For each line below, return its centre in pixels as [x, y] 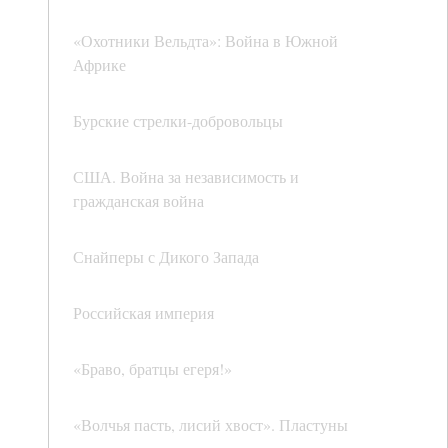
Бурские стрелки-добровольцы [178, 121]
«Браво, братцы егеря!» [152, 369]
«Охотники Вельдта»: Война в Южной [205, 41]
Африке [99, 65]
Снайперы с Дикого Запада [166, 257]
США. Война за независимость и [186, 177]
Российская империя [143, 313]
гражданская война [138, 201]
